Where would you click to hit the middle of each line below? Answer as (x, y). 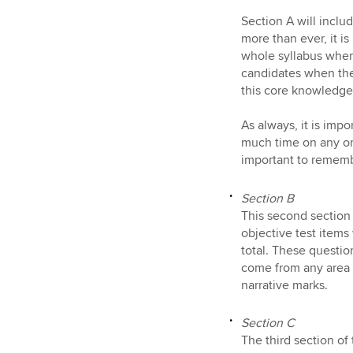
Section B (267, 198)
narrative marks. (284, 285)
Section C (268, 323)
